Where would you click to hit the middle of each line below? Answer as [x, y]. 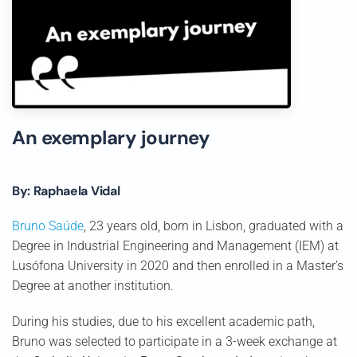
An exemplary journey [111, 137]
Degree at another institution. [93, 286]
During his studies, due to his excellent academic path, [163, 322]
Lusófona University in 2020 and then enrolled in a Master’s [178, 266]
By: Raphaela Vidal [66, 191]
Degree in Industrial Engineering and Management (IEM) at [175, 246]
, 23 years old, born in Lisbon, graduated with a [214, 226]
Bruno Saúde [48, 226]
